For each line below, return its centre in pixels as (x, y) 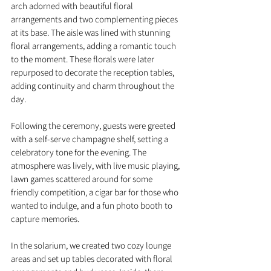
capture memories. (45, 219)
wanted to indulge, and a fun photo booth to (93, 205)
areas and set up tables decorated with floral (93, 259)
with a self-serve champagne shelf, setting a (90, 139)
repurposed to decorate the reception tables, (93, 72)
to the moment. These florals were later (83, 59)
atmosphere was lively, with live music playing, (96, 165)
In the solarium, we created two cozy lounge (92, 245)
